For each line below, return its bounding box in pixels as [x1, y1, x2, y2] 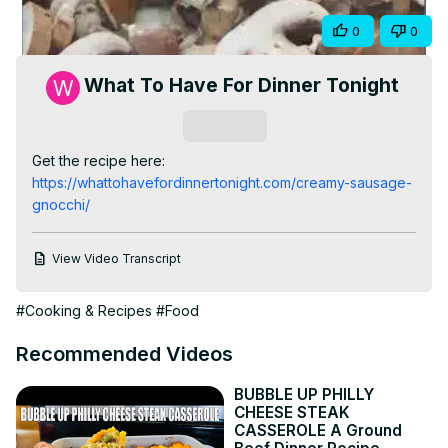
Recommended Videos [16, 342, 233, 367]
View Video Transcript [52, 251, 181, 267]
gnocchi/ [32, 196, 90, 214]
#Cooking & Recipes [16, 302, 152, 320]
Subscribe [193, 118, 256, 135]
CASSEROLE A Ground [234, 421, 402, 441]
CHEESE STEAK [234, 403, 350, 423]
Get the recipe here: [32, 152, 165, 170]
